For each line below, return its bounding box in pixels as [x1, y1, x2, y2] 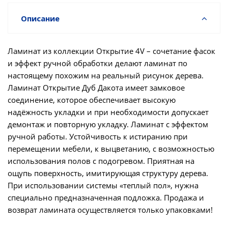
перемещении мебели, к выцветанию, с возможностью [8, 144, 214, 154]
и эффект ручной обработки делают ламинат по [8, 58, 187, 68]
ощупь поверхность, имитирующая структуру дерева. [8, 168, 208, 178]
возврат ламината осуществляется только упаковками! [8, 205, 213, 215]
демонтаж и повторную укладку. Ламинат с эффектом [8, 119, 208, 129]
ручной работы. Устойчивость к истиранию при [8, 131, 188, 141]
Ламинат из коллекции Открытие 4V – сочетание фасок [8, 46, 215, 56]
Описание [21, 13, 60, 23]
